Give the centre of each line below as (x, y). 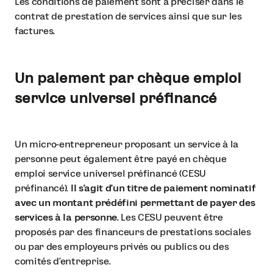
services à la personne (66, 217)
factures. (35, 30)
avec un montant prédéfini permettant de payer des (135, 202)
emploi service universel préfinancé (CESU (110, 173)
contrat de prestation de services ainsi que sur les (128, 16)
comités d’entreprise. (63, 261)
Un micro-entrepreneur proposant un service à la (126, 144)
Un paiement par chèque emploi (128, 77)
